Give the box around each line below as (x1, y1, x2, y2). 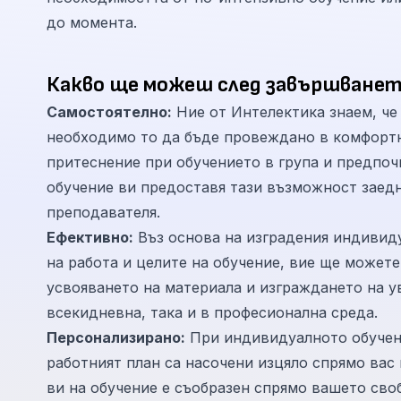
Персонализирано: (47, 328, 185, 346)
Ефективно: (47, 228, 133, 246)
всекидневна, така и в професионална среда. (47, 303, 378, 321)
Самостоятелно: (47, 103, 172, 121)
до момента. (47, 13, 137, 31)
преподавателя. (47, 203, 160, 221)
